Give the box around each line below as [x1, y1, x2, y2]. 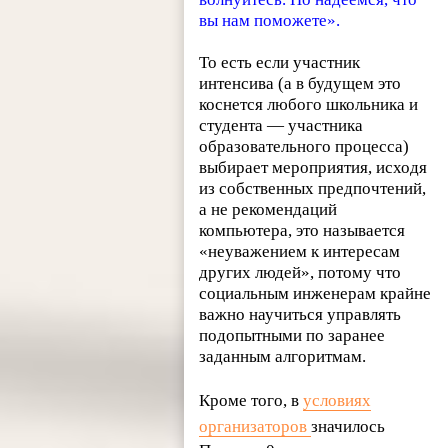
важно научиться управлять [199, 304, 402, 324]
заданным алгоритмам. [199, 346, 367, 366]
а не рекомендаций [199, 199, 338, 219]
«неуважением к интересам [199, 241, 401, 261]
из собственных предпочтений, [199, 178, 427, 198]
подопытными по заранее [199, 325, 386, 345]
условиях [303, 390, 372, 410]
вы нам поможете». [199, 10, 341, 30]
